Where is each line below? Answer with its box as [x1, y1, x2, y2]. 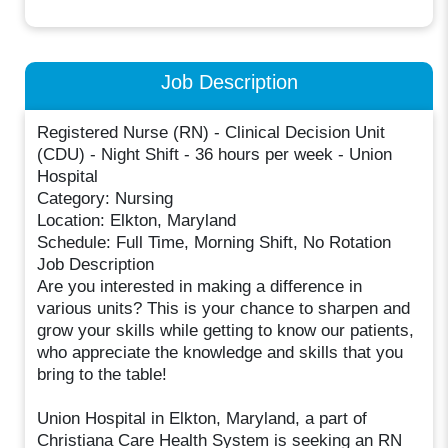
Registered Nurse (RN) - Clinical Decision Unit [37, 122, 386, 142]
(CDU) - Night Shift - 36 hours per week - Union [37, 144, 393, 164]
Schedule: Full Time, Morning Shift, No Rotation [37, 232, 392, 252]
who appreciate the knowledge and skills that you [37, 342, 404, 362]
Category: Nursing [37, 188, 174, 208]
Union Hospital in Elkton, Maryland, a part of [37, 408, 368, 428]
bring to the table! [37, 364, 168, 384]
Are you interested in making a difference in [37, 276, 363, 296]
